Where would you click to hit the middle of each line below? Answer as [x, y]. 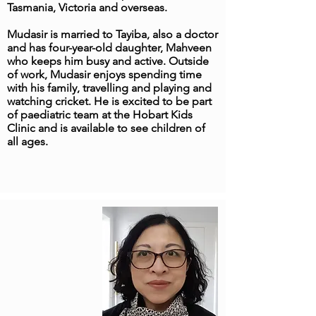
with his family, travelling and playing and [109, 88]
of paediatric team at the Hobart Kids [100, 115]
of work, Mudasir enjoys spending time [104, 74]
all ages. [28, 141]
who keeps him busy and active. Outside [108, 61]
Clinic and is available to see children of [106, 128]
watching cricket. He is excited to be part [109, 101]
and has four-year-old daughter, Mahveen [109, 48]
